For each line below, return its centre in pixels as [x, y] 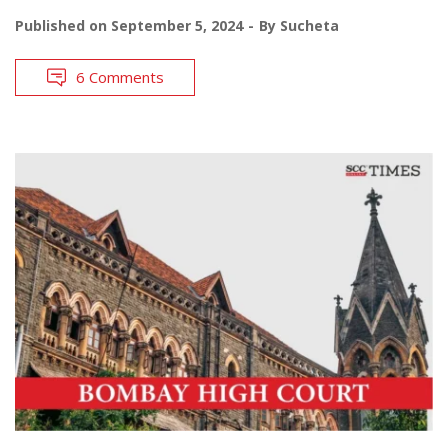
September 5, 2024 [177, 25]
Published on [63, 25]
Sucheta [309, 25]
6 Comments [120, 76]
